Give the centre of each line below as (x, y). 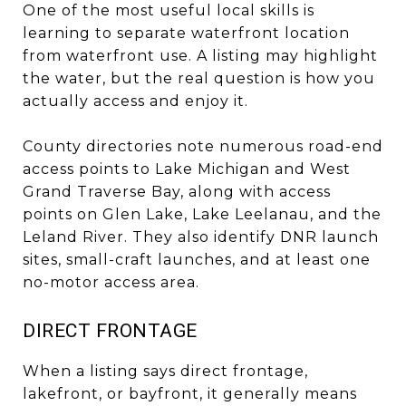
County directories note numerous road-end (203, 146)
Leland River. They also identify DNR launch (201, 237)
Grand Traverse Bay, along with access (177, 191)
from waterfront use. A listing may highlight (200, 55)
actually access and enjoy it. (135, 101)
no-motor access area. (111, 282)
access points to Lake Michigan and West (187, 169)
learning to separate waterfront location (186, 33)
